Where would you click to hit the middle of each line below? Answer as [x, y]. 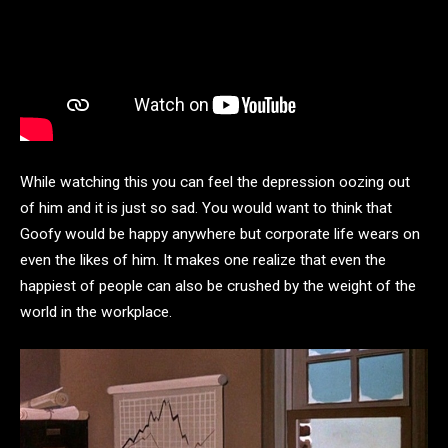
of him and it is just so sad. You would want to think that [206, 208]
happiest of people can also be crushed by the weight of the [218, 286]
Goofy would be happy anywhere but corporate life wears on [220, 234]
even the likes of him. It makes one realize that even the [203, 260]
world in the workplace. [96, 312]
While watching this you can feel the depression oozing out [215, 182]
